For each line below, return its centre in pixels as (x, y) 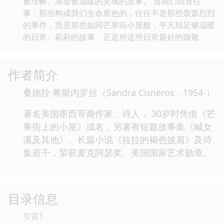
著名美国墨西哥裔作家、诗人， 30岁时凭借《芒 (119, 113)
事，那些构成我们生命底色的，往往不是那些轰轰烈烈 (119, 13)
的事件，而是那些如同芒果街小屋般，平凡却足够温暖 (119, 25)
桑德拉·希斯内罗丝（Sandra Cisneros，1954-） (119, 92)
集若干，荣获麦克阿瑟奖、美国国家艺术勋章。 (117, 152)
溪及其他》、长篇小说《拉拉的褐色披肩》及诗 (117, 139)
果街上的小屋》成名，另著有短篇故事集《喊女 (117, 126)
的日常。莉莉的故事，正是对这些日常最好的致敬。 (115, 37)
